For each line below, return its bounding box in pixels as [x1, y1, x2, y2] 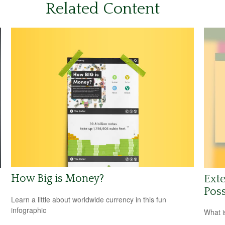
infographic [11, 205, 47, 215]
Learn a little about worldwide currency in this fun [11, 194, 167, 205]
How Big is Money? [11, 172, 104, 185]
